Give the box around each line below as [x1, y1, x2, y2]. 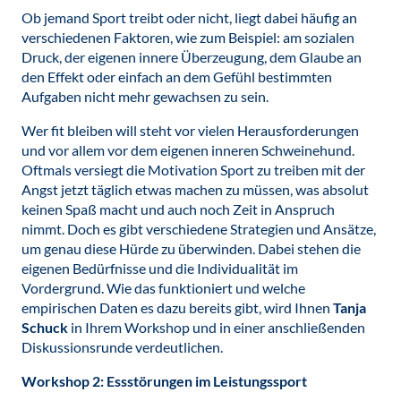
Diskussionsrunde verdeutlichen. [21, 338, 223, 355]
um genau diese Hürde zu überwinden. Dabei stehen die [21, 240, 361, 257]
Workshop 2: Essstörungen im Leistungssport [21, 372, 307, 389]
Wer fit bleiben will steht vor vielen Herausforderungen [21, 122, 359, 139]
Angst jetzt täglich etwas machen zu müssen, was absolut [21, 181, 369, 198]
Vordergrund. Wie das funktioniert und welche [21, 279, 305, 296]
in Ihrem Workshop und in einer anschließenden [68, 319, 365, 336]
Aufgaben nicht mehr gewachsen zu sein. [21, 88, 269, 105]
